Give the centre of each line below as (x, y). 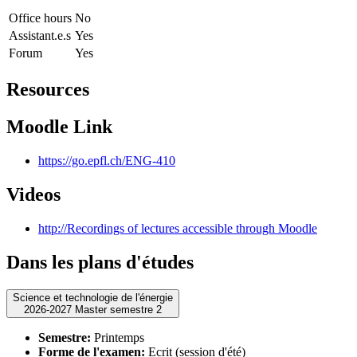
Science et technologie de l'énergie (93, 297)
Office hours (40, 18)
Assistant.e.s (40, 36)
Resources (48, 90)
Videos (33, 194)
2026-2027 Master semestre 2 (118, 309)
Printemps (118, 337)
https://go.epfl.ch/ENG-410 (107, 161)
